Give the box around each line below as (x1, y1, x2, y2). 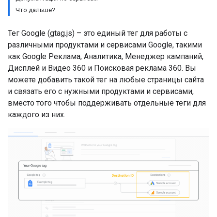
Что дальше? (15, 6, 55, 14)
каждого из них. (8, 110, 65, 119)
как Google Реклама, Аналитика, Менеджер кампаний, (8, 52, 203, 61)
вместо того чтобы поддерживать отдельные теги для (8, 98, 206, 108)
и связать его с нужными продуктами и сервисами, (8, 87, 194, 96)
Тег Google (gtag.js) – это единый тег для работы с (8, 29, 187, 38)
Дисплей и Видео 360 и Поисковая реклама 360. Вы (8, 63, 196, 73)
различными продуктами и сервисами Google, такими (8, 40, 202, 49)
